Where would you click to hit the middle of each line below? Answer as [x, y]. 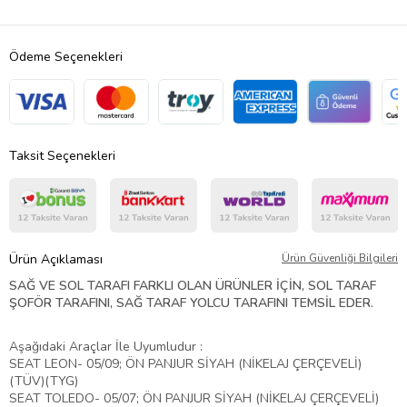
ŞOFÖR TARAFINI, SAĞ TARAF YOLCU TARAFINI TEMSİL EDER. [191, 303]
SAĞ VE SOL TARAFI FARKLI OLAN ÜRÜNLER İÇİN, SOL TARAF [193, 285]
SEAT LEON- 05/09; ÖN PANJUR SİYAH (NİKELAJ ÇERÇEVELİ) [185, 363]
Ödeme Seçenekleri [66, 56]
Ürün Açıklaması [56, 259]
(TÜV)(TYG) [44, 381]
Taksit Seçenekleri [62, 155]
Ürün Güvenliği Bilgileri [340, 258]
